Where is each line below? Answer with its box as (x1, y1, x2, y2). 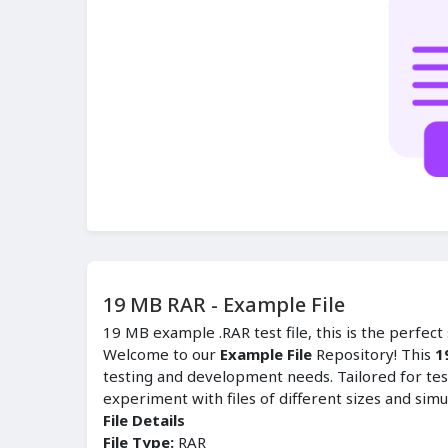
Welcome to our (103, 344, 220, 365)
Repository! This (312, 344, 435, 365)
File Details (103, 410, 185, 431)
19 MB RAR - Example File (103, 291, 345, 319)
